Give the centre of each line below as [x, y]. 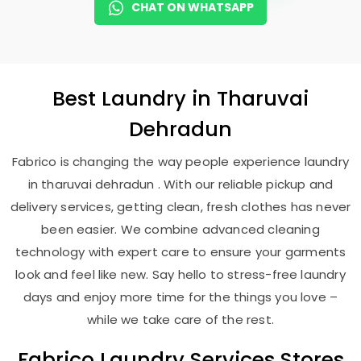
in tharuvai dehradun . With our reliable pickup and [180, 184]
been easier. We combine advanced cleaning [180, 229]
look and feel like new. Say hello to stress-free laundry [180, 274]
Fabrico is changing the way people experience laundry [180, 162]
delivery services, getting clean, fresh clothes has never [180, 207]
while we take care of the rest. [180, 320]
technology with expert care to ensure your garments [180, 252]
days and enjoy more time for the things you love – [180, 297]
